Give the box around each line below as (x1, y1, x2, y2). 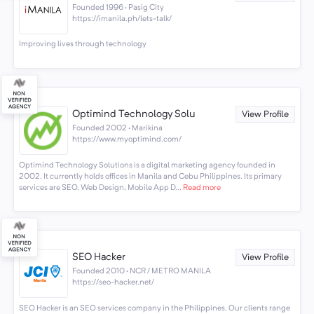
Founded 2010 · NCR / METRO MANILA (72, 267, 212, 276)
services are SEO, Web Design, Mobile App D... (18, 183, 182, 192)
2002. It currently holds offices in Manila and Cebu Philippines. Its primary (18, 172, 282, 181)
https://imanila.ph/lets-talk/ (72, 15, 172, 24)
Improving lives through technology (18, 40, 146, 49)
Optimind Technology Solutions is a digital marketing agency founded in (18, 161, 275, 170)
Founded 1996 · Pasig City (72, 4, 165, 13)
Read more (181, 183, 221, 192)
